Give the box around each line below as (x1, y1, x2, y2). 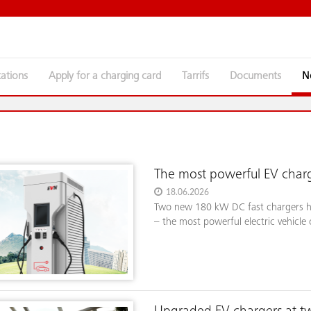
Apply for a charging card (56, 71, 161, 82)
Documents (237, 71, 281, 82)
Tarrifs (187, 71, 209, 82)
